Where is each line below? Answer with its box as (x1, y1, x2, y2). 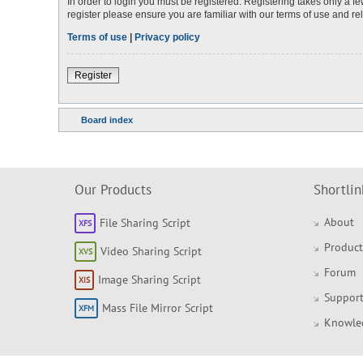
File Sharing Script (100, 215, 190, 230)
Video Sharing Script (100, 243, 202, 258)
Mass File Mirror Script (102, 300, 213, 315)
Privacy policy (135, 31, 200, 43)
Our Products (75, 180, 152, 199)
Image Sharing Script (98, 271, 201, 287)
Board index (81, 114, 133, 125)
